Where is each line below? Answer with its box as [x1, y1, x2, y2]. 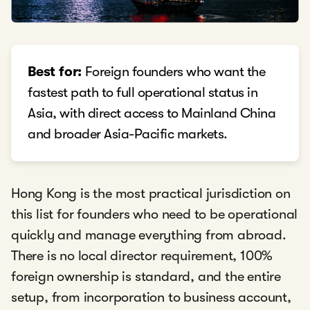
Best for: [28, 64, 82, 80]
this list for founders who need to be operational [11, 206, 298, 223]
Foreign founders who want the [82, 64, 266, 80]
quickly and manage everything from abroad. [11, 227, 286, 244]
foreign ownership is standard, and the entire [11, 268, 281, 285]
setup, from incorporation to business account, [11, 289, 291, 306]
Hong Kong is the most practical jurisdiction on [11, 185, 291, 202]
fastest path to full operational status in [28, 84, 257, 101]
